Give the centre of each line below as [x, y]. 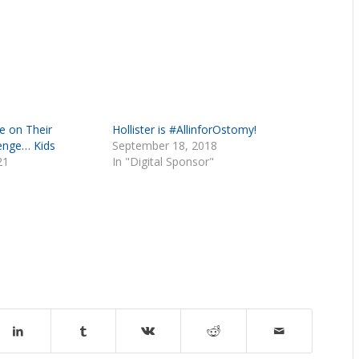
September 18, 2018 [165, 145]
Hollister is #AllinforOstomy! [185, 129]
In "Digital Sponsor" [163, 161]
